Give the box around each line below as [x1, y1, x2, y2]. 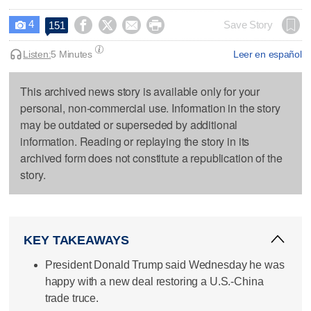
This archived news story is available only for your [20, 83, 260, 99]
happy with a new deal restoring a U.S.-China [44, 275, 264, 287]
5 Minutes [51, 48, 92, 60]
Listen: [23, 48, 51, 60]
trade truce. [44, 292, 99, 304]
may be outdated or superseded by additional [20, 116, 238, 133]
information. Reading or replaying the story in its [20, 133, 250, 149]
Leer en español [233, 48, 302, 60]
